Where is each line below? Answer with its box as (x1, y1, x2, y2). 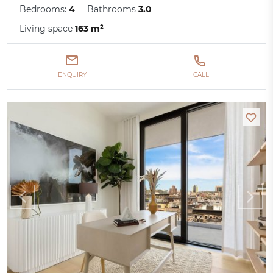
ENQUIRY (57, 71, 87, 79)
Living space (19, 23, 76, 35)
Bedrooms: (19, 4, 69, 15)
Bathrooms (87, 4, 139, 15)
